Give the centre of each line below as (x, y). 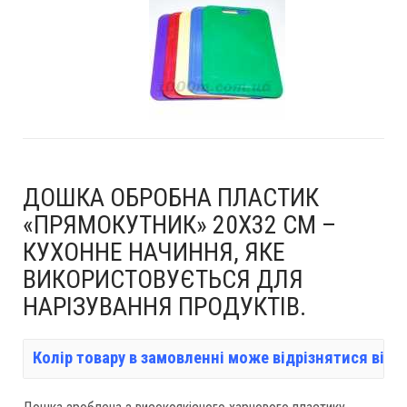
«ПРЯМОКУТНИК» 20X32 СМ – (179, 225)
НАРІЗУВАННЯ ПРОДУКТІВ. (164, 307)
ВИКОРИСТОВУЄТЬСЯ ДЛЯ (163, 279)
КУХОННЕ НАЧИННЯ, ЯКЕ (154, 252)
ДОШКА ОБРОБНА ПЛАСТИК (171, 198)
